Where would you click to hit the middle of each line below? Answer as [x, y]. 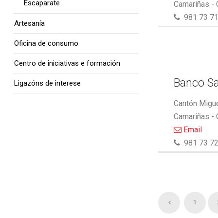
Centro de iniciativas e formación [67, 63]
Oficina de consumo [46, 43]
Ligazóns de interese [47, 83]
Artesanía [29, 23]
